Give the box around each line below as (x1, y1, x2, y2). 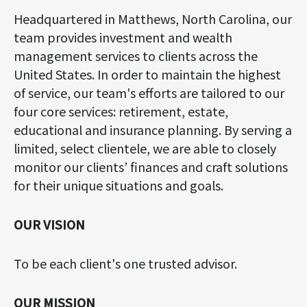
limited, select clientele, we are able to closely (14, 139, 276, 157)
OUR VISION (14, 215, 85, 233)
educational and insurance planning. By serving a (14, 121, 292, 138)
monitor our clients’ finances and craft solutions (14, 158, 288, 175)
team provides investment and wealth (14, 28, 232, 46)
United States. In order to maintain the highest (14, 65, 281, 83)
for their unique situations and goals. (14, 176, 223, 194)
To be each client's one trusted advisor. (14, 254, 237, 272)
